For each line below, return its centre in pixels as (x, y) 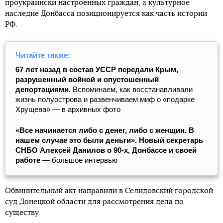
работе (29, 160)
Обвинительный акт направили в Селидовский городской (109, 191)
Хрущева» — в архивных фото (68, 110)
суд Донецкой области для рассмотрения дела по (94, 202)
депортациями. (43, 90)
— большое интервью (80, 160)
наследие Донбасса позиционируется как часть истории (106, 14)
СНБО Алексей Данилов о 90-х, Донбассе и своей (106, 150)
